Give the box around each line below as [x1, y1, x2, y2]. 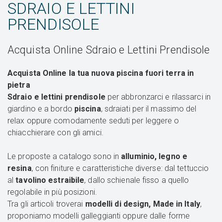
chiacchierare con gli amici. [7, 128, 104, 138]
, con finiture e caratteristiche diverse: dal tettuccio [31, 164, 209, 173]
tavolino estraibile [15, 175, 85, 185]
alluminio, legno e [121, 152, 187, 162]
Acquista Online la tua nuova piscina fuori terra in [7, 68, 194, 78]
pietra [7, 80, 30, 90]
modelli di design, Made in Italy [85, 199, 200, 209]
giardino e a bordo [7, 104, 74, 114]
